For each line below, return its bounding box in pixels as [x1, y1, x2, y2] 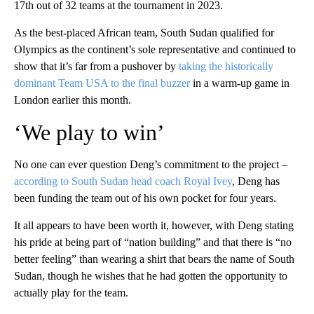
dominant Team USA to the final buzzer [14, 77, 190, 90]
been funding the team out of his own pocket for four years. [14, 192, 276, 205]
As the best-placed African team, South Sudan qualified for [14, 27, 274, 39]
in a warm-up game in [190, 77, 289, 90]
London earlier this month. [14, 94, 131, 107]
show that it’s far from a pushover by [14, 60, 179, 73]
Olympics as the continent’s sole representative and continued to [14, 43, 296, 56]
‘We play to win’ [14, 120, 165, 146]
